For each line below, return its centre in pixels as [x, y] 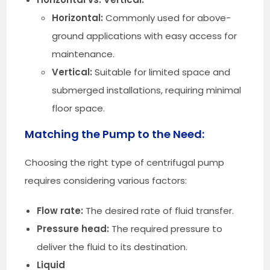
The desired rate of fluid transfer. [159, 210]
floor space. [79, 108]
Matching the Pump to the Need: [115, 134]
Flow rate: [60, 210]
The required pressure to [166, 228]
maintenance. [83, 54]
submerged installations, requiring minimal [147, 90]
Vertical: [72, 72]
